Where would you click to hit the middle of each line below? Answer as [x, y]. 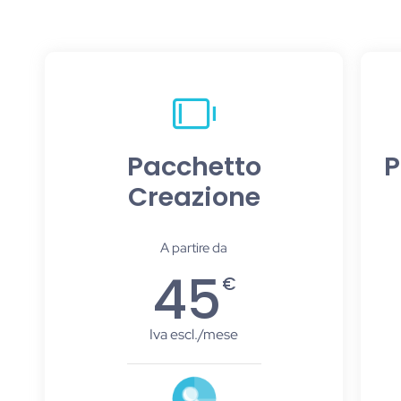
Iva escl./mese [194, 334]
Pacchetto [194, 166]
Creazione [194, 196]
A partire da [194, 247]
